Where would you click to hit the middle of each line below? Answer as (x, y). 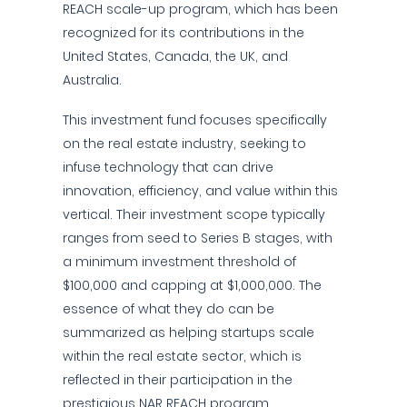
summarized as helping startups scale (189, 333)
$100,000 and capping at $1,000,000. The (192, 285)
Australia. (92, 80)
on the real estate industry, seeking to (184, 144)
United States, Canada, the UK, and (175, 56)
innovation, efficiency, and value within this (200, 191)
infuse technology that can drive (168, 167)
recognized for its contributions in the (184, 33)
